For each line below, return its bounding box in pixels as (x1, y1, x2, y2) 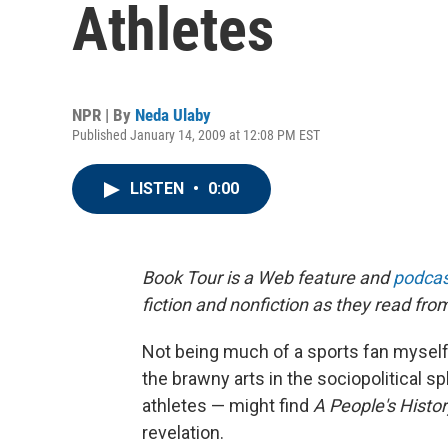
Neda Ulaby (135, 105, 211, 125)
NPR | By (72, 105, 135, 125)
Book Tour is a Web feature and (142, 267, 393, 288)
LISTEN (130, 179, 188, 198)
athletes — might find (142, 395, 313, 416)
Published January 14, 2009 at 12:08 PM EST (72, 127, 320, 143)
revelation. (142, 422, 224, 443)
